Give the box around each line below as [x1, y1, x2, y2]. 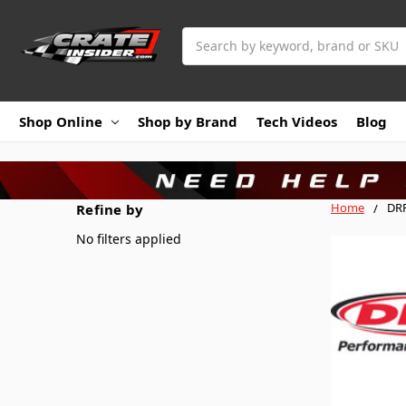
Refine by [76, 199, 144, 218]
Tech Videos [256, 111, 337, 130]
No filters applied [76, 229, 181, 247]
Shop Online [19, 111, 102, 130]
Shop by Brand [138, 111, 237, 130]
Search [182, 27, 224, 45]
